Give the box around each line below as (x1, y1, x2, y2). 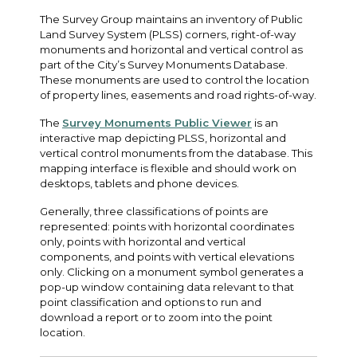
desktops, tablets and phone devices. (40, 176, 239, 190)
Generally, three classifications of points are (40, 204, 269, 218)
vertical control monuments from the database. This (40, 146, 312, 159)
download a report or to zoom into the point (40, 310, 273, 324)
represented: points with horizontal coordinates (40, 219, 294, 233)
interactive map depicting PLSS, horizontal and (40, 131, 286, 144)
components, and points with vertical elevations (40, 249, 294, 263)
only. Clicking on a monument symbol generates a (40, 265, 304, 278)
